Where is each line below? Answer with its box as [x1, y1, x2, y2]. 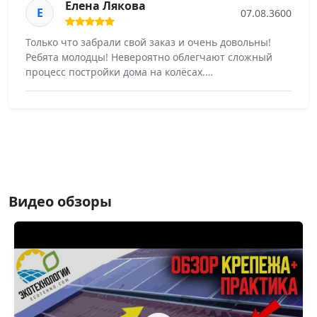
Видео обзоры [8, 191, 112, 211]
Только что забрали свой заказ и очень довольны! [25, 35, 271, 49]
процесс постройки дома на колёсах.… [25, 64, 213, 79]
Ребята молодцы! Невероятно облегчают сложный [25, 50, 272, 64]
